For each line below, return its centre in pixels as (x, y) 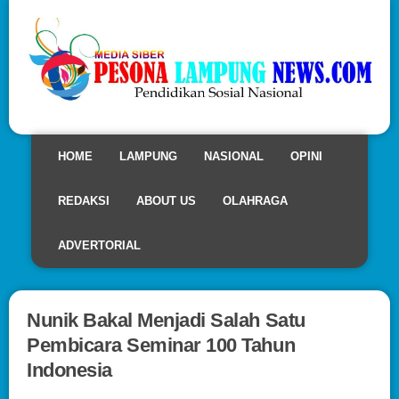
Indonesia (69, 370)
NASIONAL (234, 156)
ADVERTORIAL (99, 245)
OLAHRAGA (255, 200)
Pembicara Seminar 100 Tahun (161, 345)
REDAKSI (84, 200)
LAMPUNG (148, 156)
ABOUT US (166, 200)
